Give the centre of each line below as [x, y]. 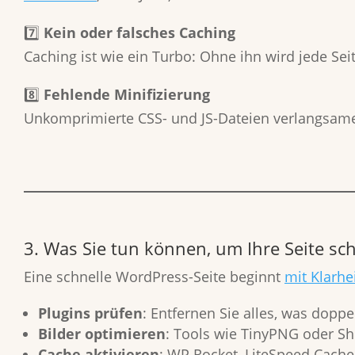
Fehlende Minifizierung [127, 94]
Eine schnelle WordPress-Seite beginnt [154, 277]
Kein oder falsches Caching [139, 32]
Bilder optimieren [102, 334]
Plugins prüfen [90, 313]
